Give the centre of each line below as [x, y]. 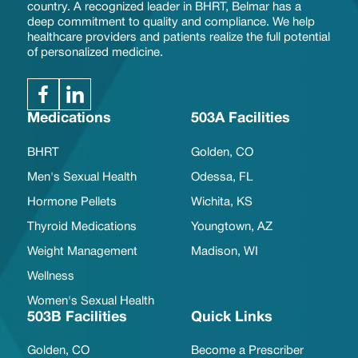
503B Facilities [77, 317]
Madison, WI [225, 251]
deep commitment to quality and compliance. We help [171, 22]
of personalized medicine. [95, 52]
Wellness [50, 276]
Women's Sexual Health [90, 301]
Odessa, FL [222, 177]
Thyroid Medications [82, 227]
